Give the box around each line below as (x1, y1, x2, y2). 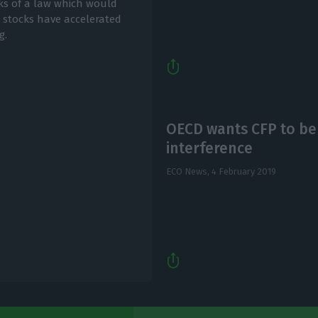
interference (165, 139, 253, 158)
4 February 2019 (211, 166, 276, 177)
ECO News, (165, 166, 212, 177)
